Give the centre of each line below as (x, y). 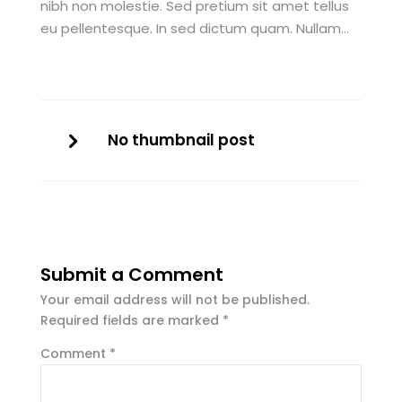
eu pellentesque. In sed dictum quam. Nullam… (194, 28)
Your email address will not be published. (175, 300)
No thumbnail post (181, 140)
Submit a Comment (131, 275)
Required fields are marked (131, 320)
